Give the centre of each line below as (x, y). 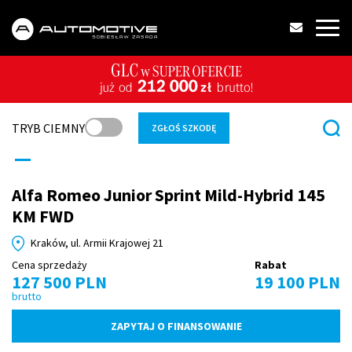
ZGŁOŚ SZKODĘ (184, 128)
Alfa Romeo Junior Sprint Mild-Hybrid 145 (169, 195)
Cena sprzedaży (49, 265)
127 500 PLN (59, 282)
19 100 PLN (297, 282)
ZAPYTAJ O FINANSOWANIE (176, 326)
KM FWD (43, 216)
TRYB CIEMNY (48, 128)
